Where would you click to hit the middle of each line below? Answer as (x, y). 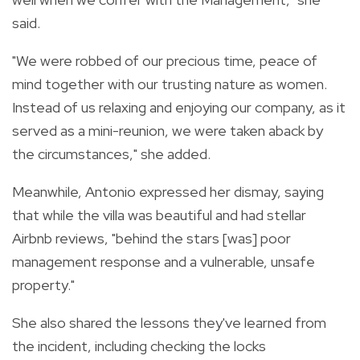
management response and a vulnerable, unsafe (164, 261)
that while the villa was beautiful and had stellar (159, 215)
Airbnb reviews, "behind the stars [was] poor (151, 238)
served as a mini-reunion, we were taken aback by (168, 130)
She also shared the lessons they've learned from (169, 322)
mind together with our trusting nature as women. (170, 84)
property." (43, 284)
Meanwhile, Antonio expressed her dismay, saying (168, 191)
